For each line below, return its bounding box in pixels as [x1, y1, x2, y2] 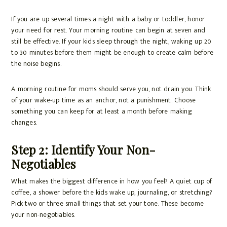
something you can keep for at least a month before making [11, 105, 192, 118]
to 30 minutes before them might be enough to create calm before [11, 47, 213, 59]
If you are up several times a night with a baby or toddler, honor [11, 13, 205, 25]
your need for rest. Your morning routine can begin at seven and [11, 24, 205, 36]
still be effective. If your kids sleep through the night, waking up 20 [11, 35, 212, 48]
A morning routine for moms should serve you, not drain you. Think [11, 83, 211, 95]
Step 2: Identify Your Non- [11, 141, 156, 158]
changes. [11, 117, 37, 129]
